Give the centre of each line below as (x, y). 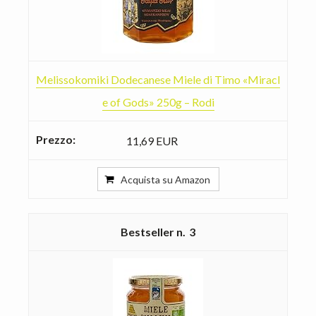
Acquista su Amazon (165, 179)
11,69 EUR (152, 140)
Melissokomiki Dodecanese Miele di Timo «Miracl (158, 79)
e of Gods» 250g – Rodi (158, 102)
